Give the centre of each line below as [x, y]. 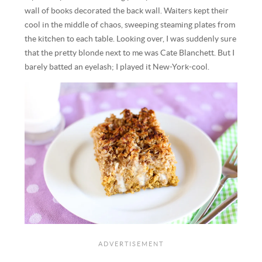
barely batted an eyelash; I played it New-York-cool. [117, 67]
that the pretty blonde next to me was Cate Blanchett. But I [130, 53]
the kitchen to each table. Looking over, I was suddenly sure [131, 39]
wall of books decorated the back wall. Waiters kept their [127, 11]
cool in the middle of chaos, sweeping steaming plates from [130, 25]
